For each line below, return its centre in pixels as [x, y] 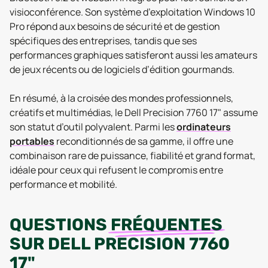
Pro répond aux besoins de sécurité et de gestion [115, 26]
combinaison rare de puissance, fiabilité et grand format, [133, 156]
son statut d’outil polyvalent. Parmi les [93, 127]
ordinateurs [204, 127]
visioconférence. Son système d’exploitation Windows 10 [133, 12]
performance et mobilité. [63, 184]
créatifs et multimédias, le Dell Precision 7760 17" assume [134, 112]
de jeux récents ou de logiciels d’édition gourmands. [122, 69]
